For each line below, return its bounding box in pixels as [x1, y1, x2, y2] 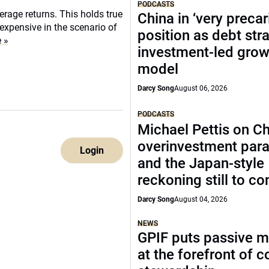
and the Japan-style [138, 155, 265, 172]
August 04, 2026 [174, 195, 228, 204]
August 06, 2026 [174, 84, 228, 92]
